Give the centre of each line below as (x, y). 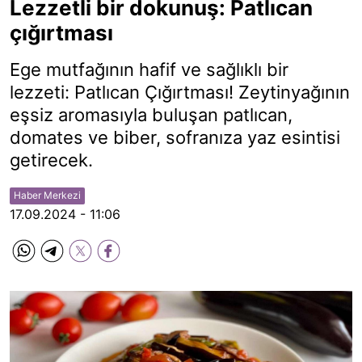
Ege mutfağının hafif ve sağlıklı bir (149, 69)
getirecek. (51, 160)
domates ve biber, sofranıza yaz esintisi (175, 137)
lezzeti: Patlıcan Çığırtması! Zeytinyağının (180, 92)
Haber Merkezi (47, 195)
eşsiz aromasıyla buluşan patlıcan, (151, 115)
